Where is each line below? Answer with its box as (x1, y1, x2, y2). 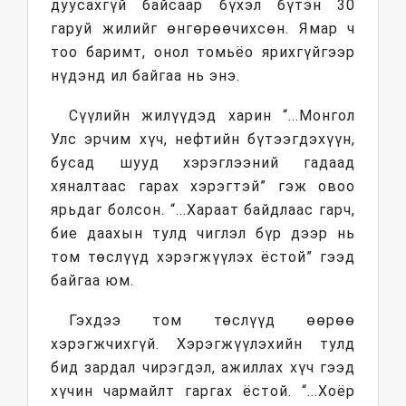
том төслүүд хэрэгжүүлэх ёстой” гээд (51, 248, 355, 266)
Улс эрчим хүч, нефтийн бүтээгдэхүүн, (51, 130, 355, 149)
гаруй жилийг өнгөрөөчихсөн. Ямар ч (51, 20, 355, 38)
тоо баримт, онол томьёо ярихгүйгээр (51, 43, 355, 62)
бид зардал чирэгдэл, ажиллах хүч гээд (51, 359, 355, 377)
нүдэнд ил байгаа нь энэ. (51, 67, 240, 85)
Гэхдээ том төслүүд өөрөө (69, 312, 355, 330)
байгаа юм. (51, 272, 134, 290)
